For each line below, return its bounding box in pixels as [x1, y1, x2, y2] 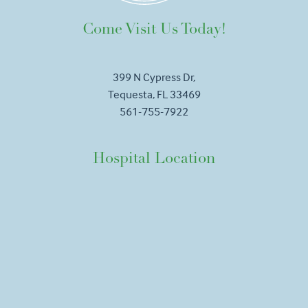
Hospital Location [93, 151, 215, 167]
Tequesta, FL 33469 [107, 87, 201, 102]
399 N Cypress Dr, [113, 69, 195, 85]
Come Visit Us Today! [82, 21, 226, 38]
